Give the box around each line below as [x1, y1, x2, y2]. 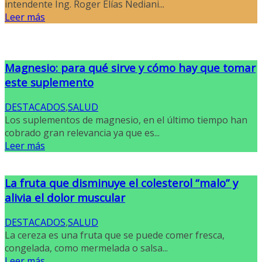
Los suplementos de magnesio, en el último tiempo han [5, 113, 247, 126]
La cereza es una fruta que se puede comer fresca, [5, 228, 225, 242]
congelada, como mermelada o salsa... [5, 241, 168, 254]
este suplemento [5, 74, 94, 89]
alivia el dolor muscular [5, 190, 125, 205]
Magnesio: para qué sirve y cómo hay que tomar [5, 60, 256, 75]
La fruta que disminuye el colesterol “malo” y [5, 175, 238, 191]
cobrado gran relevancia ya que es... [5, 126, 160, 139]
